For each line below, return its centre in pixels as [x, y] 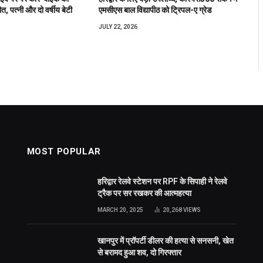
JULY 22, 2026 [118, 26]
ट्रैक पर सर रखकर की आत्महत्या [144, 193]
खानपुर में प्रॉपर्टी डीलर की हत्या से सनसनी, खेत [165, 240]
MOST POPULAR [64, 151]
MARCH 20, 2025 [120, 210]
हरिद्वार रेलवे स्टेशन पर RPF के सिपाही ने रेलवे [162, 181]
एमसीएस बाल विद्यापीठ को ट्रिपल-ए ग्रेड [156, 10]
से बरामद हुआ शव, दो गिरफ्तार [139, 252]
